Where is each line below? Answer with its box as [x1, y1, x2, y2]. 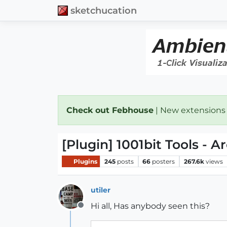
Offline [80, 206, 107, 215]
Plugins [72, 157, 97, 165]
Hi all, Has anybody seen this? [91, 201, 210, 211]
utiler [91, 185, 110, 195]
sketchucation [70, 5, 137, 16]
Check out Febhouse [66, 105, 154, 115]
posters [152, 157, 175, 165]
